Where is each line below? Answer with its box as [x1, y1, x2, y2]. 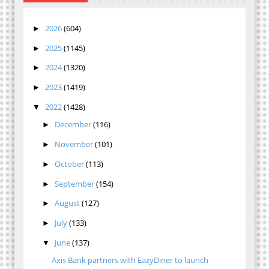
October [54, 158, 84, 169]
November [54, 139, 93, 150]
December [54, 119, 91, 130]
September [54, 178, 94, 189]
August [54, 198, 80, 209]
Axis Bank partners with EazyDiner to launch [52, 255, 209, 266]
